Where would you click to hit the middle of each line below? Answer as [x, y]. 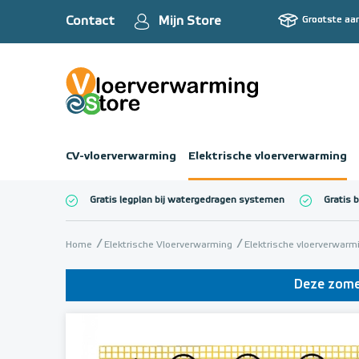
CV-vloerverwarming [121, 156]
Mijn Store [190, 22]
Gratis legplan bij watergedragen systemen [187, 200]
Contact [90, 22]
